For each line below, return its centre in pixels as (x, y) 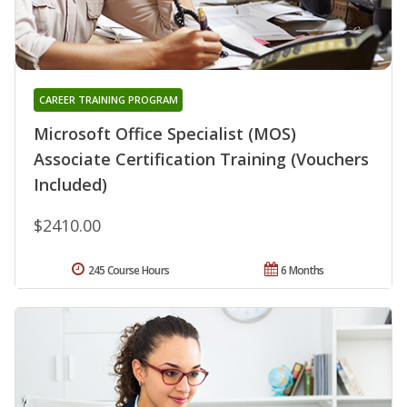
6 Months (303, 270)
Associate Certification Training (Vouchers (201, 159)
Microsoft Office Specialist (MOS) (165, 133)
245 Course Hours (129, 270)
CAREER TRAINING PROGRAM (108, 99)
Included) (70, 184)
